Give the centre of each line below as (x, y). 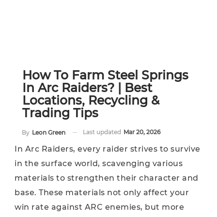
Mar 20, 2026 (142, 132)
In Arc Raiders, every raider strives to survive (108, 149)
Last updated (103, 132)
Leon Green (49, 132)
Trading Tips (60, 113)
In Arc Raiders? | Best (87, 88)
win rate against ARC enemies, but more (99, 207)
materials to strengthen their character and (107, 178)
